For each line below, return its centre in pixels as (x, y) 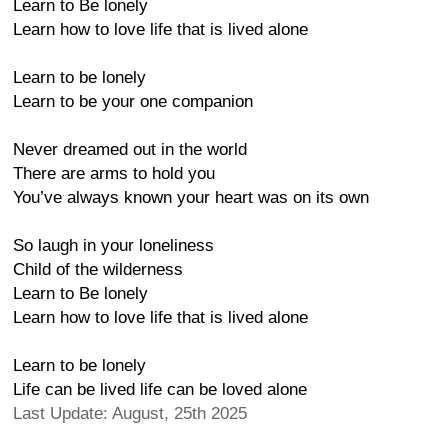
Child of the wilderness (98, 269)
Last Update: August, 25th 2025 (130, 413)
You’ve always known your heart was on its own (191, 197)
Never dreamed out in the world (130, 149)
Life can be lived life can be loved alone (160, 389)
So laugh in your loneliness (113, 245)
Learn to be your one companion (133, 101)
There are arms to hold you (114, 173)
